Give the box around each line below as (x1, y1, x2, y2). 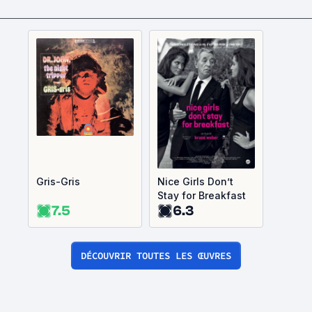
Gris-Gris (36, 175, 80, 187)
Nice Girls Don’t (157, 175, 233, 187)
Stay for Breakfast (157, 189, 246, 201)
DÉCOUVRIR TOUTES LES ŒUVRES (81, 249, 231, 262)
